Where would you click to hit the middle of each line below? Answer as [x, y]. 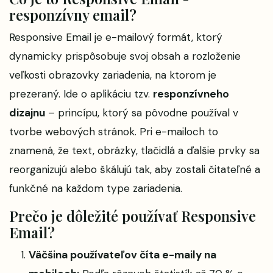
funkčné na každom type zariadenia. [96, 188]
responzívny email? [73, 15]
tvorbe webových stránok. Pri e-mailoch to [114, 132]
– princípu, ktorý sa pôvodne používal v [142, 113]
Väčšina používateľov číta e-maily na [122, 255]
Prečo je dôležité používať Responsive [133, 216]
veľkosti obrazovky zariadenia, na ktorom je [113, 75]
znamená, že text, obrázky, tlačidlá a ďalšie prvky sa [134, 151]
